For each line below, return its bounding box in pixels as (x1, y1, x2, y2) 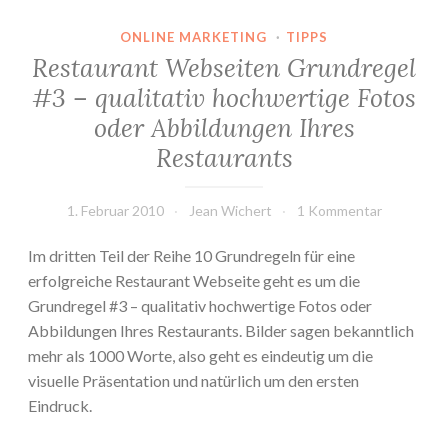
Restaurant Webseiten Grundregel (32, 52, 416, 85)
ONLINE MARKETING (120, 28, 268, 45)
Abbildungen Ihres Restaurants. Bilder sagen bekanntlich (28, 321, 414, 341)
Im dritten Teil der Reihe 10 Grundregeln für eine (28, 246, 355, 266)
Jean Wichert (188, 202, 272, 220)
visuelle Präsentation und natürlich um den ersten (28, 371, 359, 391)
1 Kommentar (296, 202, 382, 220)
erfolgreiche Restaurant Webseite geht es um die (28, 271, 360, 291)
